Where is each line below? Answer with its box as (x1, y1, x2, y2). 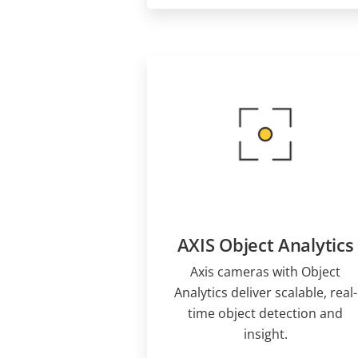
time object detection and (188, 304, 343, 322)
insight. (243, 324, 288, 343)
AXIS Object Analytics (177, 232, 354, 257)
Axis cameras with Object (190, 262, 340, 280)
